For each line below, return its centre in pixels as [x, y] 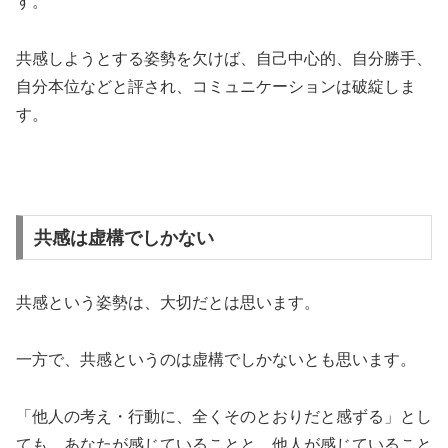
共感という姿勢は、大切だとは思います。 [168, 303]
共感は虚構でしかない [123, 237]
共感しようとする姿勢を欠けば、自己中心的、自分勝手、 [224, 59]
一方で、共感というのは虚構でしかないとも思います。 [216, 360]
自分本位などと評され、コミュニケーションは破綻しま [216, 87]
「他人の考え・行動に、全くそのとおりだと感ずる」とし [224, 417]
